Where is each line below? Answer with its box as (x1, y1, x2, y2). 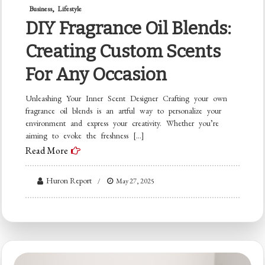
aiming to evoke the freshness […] (25, 130, 145, 141)
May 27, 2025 (116, 176, 155, 186)
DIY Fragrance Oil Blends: (25, 17, 232, 39)
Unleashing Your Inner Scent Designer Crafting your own (25, 92, 228, 104)
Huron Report (46, 174, 92, 186)
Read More (25, 144, 69, 157)
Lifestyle (57, 4, 82, 14)
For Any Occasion (25, 63, 167, 85)
